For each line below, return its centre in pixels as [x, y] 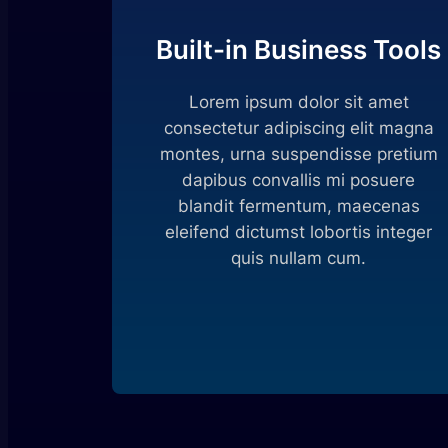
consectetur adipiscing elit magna [298, 127]
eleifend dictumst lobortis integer [299, 231]
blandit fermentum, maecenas [298, 205]
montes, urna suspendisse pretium [298, 153]
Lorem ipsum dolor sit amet [298, 101]
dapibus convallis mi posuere [299, 179]
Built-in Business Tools [299, 49]
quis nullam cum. [299, 257]
